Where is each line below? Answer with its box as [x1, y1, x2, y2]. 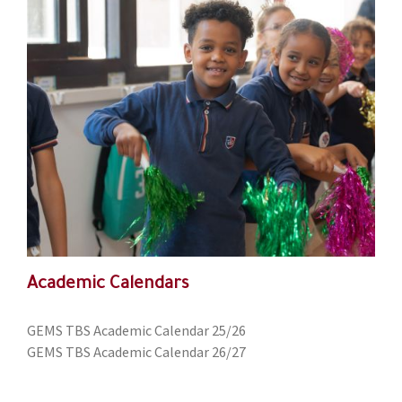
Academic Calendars [27, 275, 190, 295]
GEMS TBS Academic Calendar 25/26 [27, 322, 247, 342]
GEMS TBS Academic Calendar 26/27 [27, 344, 247, 363]
